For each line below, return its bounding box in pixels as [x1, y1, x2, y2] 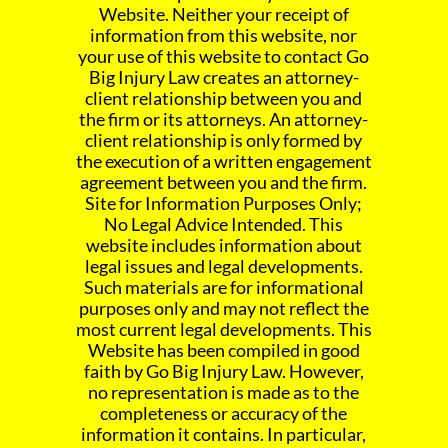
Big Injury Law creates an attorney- [88, 66, 359, 89]
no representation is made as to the [88, 381, 360, 404]
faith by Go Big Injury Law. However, [83, 360, 364, 383]
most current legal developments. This [75, 318, 372, 341]
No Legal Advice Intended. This [104, 213, 344, 236]
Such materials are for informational [83, 276, 364, 299]
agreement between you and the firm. [80, 171, 368, 194]
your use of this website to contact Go [78, 45, 370, 68]
